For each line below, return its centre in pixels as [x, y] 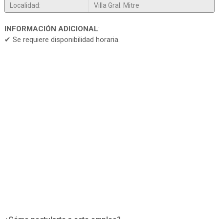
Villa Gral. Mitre [116, 6]
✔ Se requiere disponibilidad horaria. [62, 40]
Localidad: [25, 6]
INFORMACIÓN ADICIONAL [51, 29]
